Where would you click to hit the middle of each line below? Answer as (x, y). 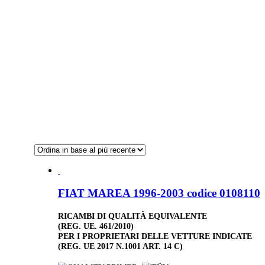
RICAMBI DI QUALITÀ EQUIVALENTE (132, 216)
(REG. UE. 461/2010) (96, 226)
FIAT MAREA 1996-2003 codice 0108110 (159, 193)
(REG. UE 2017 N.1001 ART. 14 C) (120, 246)
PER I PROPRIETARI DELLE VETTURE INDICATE (155, 236)
